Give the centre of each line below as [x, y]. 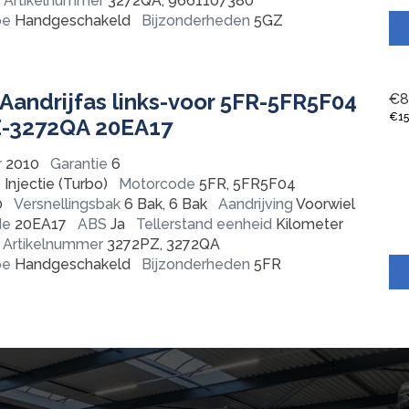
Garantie [79, 163]
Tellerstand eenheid [204, 224]
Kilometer [308, 224]
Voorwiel [324, 204]
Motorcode [157, 184]
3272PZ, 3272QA [162, 244]
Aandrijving [256, 204]
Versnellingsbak [67, 204]
